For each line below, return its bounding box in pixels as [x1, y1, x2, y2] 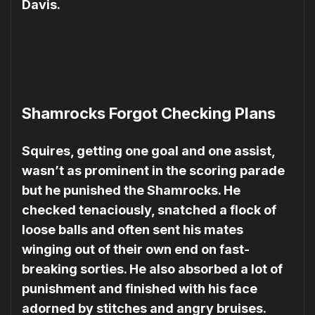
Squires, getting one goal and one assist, [22, 143, 275, 159]
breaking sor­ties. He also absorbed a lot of [22, 262, 283, 277]
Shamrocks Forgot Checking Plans [22, 104, 276, 123]
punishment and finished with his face [22, 281, 257, 297]
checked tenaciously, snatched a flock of [22, 202, 276, 218]
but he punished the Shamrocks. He [22, 183, 240, 198]
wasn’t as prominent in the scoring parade [22, 163, 285, 179]
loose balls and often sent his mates [22, 222, 243, 238]
